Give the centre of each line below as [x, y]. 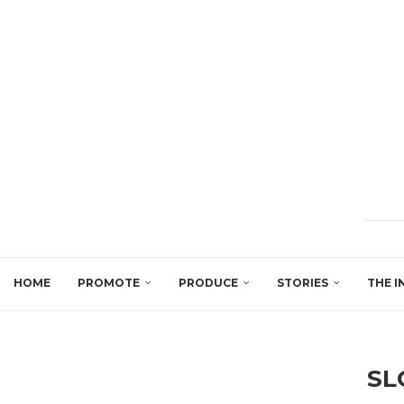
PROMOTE [109, 282]
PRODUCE [208, 282]
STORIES [303, 282]
